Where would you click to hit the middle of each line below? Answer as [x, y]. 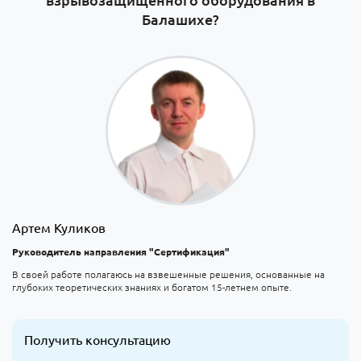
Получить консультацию [98, 339]
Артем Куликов [59, 227]
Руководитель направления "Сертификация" [121, 251]
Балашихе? [180, 19]
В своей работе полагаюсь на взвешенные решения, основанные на [168, 274]
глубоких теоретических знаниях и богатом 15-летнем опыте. [152, 286]
